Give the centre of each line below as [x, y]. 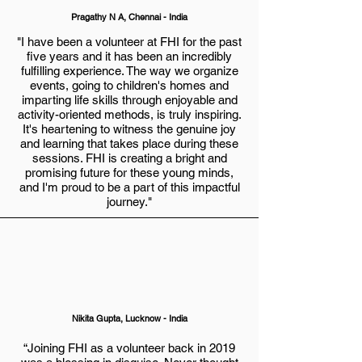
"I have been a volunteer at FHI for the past [129, 42]
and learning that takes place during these [129, 143]
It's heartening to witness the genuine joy [129, 129]
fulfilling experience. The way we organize [129, 71]
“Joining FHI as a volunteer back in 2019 [129, 348]
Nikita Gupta [96, 318]
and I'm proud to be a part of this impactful [129, 187]
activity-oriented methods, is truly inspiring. [129, 114]
